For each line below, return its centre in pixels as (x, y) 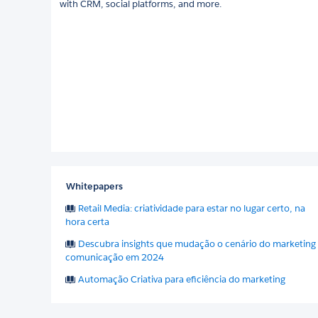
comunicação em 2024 (115, 257)
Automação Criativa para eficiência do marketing (182, 279)
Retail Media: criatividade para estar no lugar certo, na (192, 208)
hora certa (87, 221)
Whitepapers (94, 186)
